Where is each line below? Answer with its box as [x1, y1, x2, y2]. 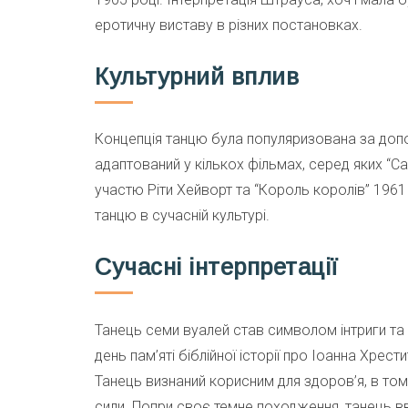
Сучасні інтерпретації [95, 253, 339, 280]
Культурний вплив [95, 63, 300, 89]
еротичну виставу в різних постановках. [95, 16, 362, 35]
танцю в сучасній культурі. [95, 207, 270, 225]
